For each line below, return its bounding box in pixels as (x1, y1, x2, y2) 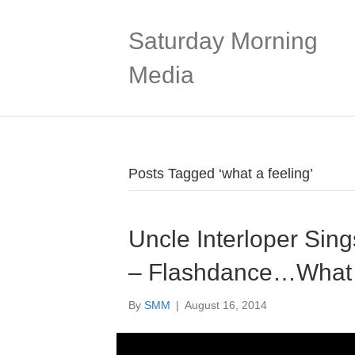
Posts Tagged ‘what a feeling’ (128, 166, 313, 181)
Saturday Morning (128, 28, 318, 54)
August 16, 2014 (185, 299, 267, 311)
